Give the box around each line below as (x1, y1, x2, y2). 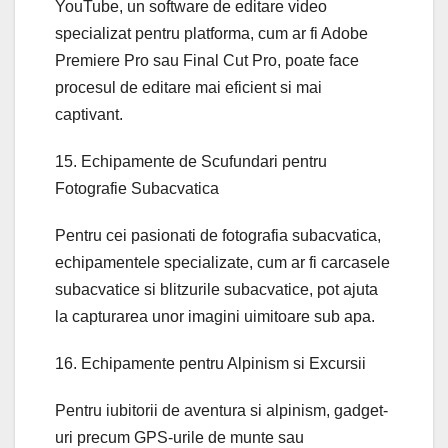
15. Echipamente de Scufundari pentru (55, 153, 327, 171)
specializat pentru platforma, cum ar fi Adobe (55, 25, 368, 43)
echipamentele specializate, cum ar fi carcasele (55, 254, 390, 272)
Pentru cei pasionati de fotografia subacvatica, (55, 227, 381, 245)
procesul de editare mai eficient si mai (55, 79, 322, 97)
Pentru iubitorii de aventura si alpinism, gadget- (55, 402, 388, 420)
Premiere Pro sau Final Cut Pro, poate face (55, 52, 359, 70)
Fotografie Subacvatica (55, 180, 219, 198)
